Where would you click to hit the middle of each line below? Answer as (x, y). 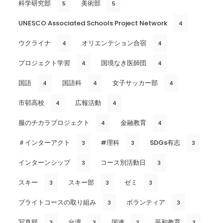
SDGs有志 (165, 142)
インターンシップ (44, 162)
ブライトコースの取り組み (57, 202)
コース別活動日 (123, 162)
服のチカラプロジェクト (54, 122)
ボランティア (146, 202)
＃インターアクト (44, 142)
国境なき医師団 (124, 63)
